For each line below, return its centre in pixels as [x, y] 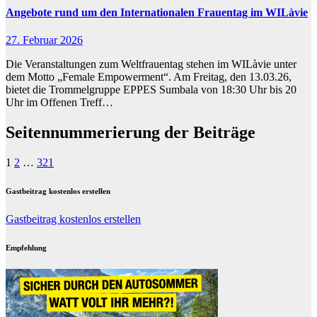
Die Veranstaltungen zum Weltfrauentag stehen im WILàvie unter [151, 64]
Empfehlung [26, 247]
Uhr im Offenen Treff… [59, 102]
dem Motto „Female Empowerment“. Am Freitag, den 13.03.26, [149, 76]
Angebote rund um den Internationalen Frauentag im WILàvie [157, 12]
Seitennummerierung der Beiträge [131, 132]
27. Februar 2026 [44, 40]
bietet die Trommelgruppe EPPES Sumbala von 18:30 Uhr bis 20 [151, 89]
